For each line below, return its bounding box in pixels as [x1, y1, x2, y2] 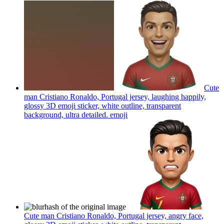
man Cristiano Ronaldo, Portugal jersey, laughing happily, [24, 92, 206, 101]
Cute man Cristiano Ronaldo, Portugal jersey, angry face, [24, 211, 203, 220]
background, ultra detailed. [24, 110, 108, 119]
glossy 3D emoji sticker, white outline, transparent [24, 101, 181, 110]
